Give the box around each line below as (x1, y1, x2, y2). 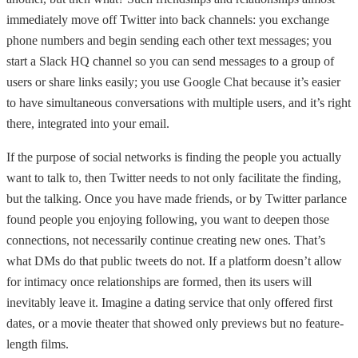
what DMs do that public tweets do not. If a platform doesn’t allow (6, 254, 342, 268)
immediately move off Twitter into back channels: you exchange (6, 13, 329, 27)
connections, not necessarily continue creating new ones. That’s (6, 233, 325, 248)
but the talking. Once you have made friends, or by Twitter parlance (6, 192, 347, 206)
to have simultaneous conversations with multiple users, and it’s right (6, 96, 351, 110)
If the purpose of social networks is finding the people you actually (6, 150, 341, 165)
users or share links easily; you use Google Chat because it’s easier (6, 75, 340, 89)
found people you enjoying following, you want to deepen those (6, 213, 329, 227)
